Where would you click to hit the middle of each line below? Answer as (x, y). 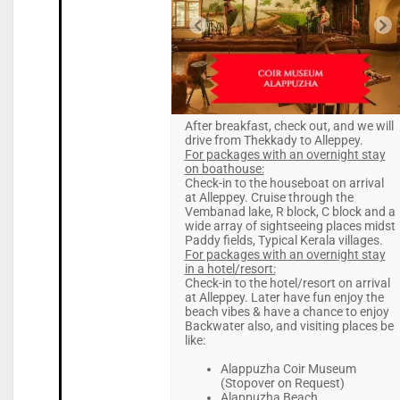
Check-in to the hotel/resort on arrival (287, 283)
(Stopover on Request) (282, 383)
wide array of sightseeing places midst (290, 226)
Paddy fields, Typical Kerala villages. (283, 241)
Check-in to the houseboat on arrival (284, 183)
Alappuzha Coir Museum (288, 369)
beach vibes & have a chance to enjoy (287, 312)
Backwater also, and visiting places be (289, 326)
